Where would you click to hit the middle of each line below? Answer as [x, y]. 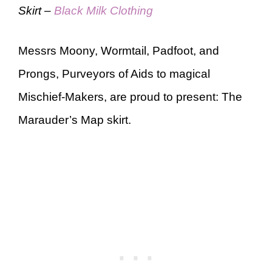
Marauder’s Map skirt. [75, 120]
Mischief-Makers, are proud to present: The [130, 97]
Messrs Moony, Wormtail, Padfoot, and [119, 51]
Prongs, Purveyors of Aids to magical [114, 74]
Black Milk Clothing [104, 10]
